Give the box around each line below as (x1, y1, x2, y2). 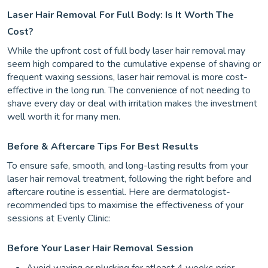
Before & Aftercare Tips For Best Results (7, 140, 199, 154)
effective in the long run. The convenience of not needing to (7, 84, 251, 98)
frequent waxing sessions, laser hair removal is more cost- (7, 71, 248, 84)
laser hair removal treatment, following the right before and (7, 172, 251, 186)
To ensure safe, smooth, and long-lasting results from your (7, 159, 248, 173)
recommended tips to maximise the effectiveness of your (7, 199, 243, 212)
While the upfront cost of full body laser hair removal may (7, 44, 245, 58)
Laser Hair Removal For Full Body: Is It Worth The (7, 8, 234, 22)
